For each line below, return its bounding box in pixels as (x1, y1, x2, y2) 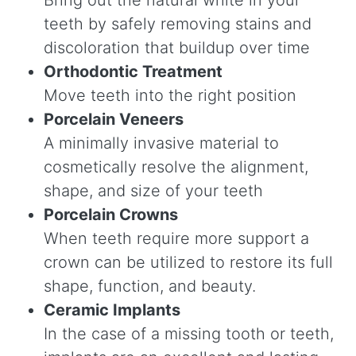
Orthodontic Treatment (44, 61, 222, 81)
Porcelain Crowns (44, 204, 178, 224)
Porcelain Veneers (44, 109, 184, 129)
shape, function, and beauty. (44, 276, 256, 296)
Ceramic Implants (44, 300, 180, 319)
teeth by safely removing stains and (44, 14, 311, 33)
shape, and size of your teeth (44, 180, 263, 200)
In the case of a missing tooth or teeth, (44, 323, 334, 343)
